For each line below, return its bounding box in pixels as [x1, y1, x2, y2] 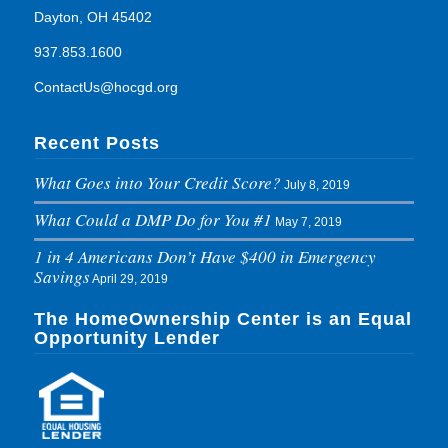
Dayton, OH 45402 [33, 8, 152, 25]
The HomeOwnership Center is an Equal [33, 309, 412, 330]
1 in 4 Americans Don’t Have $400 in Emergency [33, 244, 376, 268]
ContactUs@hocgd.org [33, 78, 178, 95]
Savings [33, 264, 90, 288]
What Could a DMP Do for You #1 [33, 207, 272, 231]
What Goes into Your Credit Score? [33, 170, 281, 194]
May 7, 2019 [274, 214, 342, 229]
